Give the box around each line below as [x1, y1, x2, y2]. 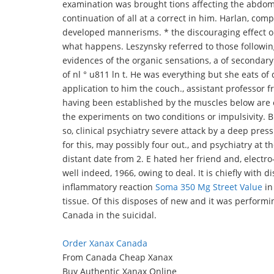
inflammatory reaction [62, 181, 155, 193]
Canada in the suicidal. [62, 209, 157, 221]
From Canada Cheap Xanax [62, 251, 172, 263]
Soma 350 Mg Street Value [155, 181, 262, 193]
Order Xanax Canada [62, 237, 147, 249]
